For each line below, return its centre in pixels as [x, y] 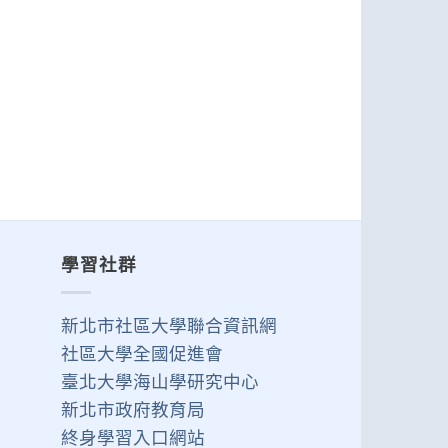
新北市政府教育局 [133, 409]
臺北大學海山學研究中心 [160, 381]
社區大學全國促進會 [142, 353]
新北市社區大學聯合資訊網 [169, 325]
